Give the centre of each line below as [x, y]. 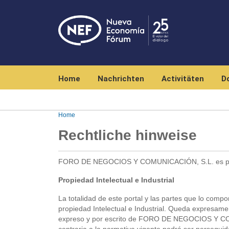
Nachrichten [121, 79]
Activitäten [183, 79]
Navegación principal [91, 70]
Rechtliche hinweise [128, 135]
